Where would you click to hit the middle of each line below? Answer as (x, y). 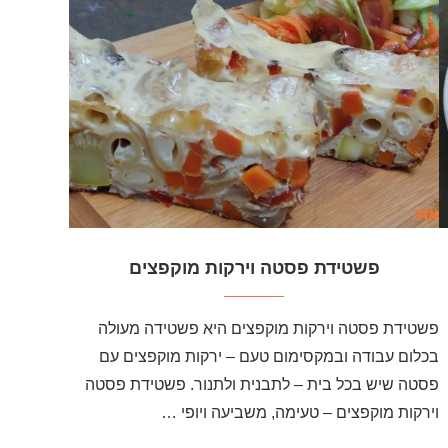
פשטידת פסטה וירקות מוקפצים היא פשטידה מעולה (269, 329)
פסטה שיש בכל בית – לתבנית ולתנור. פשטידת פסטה (262, 385)
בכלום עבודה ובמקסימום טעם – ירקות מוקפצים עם (269, 357)
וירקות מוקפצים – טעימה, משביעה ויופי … (300, 413)
